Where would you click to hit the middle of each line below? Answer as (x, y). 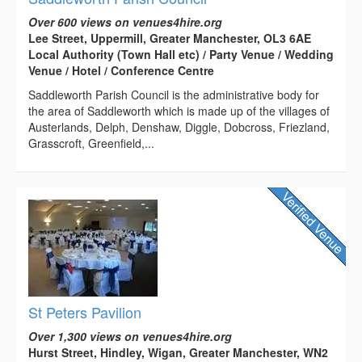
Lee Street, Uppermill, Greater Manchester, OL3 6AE (170, 38)
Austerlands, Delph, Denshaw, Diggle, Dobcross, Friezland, (179, 127)
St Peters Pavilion (85, 312)
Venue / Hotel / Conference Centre (121, 71)
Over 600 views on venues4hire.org (125, 22)
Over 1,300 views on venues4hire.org (130, 337)
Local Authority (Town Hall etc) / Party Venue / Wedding (181, 55)
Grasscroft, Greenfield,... (91, 143)
